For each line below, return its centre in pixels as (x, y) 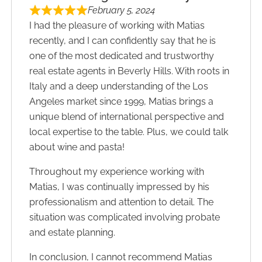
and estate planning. (73, 232)
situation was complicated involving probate (125, 217)
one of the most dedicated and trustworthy (122, 56)
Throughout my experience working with (117, 171)
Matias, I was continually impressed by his (120, 187)
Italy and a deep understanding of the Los (119, 86)
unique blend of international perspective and (127, 116)
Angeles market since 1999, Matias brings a (122, 101)
